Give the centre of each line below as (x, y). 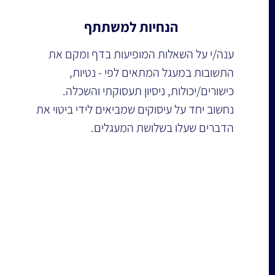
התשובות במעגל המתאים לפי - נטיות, (151, 72)
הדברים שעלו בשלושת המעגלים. (163, 128)
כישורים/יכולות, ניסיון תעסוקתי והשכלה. (149, 91)
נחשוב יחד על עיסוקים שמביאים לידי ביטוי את (134, 109)
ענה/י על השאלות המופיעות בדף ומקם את (140, 54)
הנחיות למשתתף (131, 27)
